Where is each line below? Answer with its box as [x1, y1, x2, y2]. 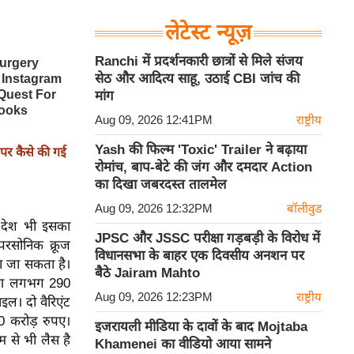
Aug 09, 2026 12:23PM [95, 290, 213, 303]
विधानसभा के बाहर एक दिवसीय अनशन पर [95, 248, 304, 263]
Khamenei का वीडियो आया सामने [95, 337, 271, 352]
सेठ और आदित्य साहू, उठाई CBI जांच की [95, 71, 299, 86]
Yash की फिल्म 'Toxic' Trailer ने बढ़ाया [95, 142, 307, 157]
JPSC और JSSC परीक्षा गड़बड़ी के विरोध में [95, 231, 320, 246]
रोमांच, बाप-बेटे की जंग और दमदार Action [95, 160, 312, 175]
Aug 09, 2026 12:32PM [95, 201, 213, 215]
